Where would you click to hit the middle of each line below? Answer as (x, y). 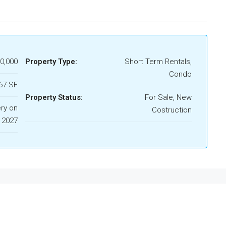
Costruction (172, 110)
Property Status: (54, 97)
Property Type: (51, 62)
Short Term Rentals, (158, 62)
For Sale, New (168, 97)
